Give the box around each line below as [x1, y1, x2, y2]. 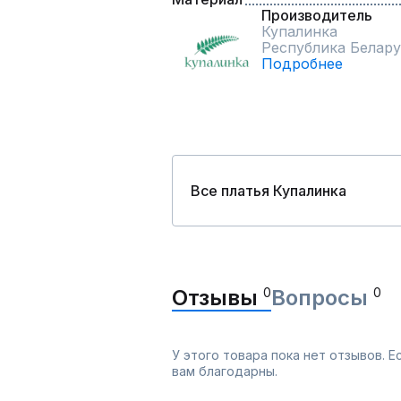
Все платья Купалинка [191, 182, 346, 200]
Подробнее [261, 55, 343, 73]
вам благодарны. [172, 363, 277, 379]
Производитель [261, 6, 372, 24]
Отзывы [172, 285, 263, 311]
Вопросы [271, 285, 373, 311]
